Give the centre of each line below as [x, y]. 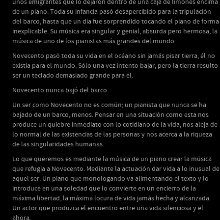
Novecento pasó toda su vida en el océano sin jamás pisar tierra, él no [114, 56]
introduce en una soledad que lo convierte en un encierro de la [104, 189]
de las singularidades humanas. [58, 144]
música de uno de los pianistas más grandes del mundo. [94, 41]
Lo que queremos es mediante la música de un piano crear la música [112, 159]
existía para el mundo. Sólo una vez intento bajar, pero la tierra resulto [115, 66]
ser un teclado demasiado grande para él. [73, 76]
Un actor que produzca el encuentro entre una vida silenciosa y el [108, 208]
